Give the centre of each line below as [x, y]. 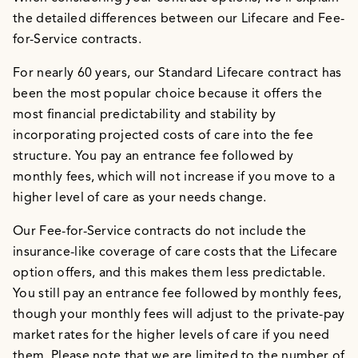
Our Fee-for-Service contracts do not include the [160, 231]
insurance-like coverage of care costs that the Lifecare [175, 252]
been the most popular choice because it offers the [168, 94]
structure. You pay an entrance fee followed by [153, 156]
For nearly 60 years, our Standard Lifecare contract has [177, 73]
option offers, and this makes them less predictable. [169, 273]
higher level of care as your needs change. [140, 198]
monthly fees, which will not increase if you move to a [174, 177]
